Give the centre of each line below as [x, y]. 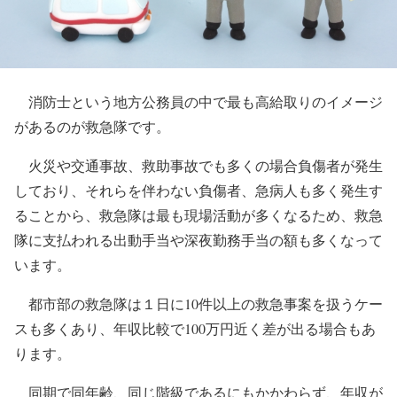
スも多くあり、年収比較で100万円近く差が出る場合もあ [195, 328]
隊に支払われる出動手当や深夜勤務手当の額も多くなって [198, 239]
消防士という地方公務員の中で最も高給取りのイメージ [198, 101]
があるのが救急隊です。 [92, 126]
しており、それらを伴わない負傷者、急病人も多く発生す [198, 190]
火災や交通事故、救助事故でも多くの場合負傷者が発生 [198, 165]
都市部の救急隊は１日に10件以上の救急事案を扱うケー [198, 303]
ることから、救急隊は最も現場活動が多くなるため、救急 [198, 214]
